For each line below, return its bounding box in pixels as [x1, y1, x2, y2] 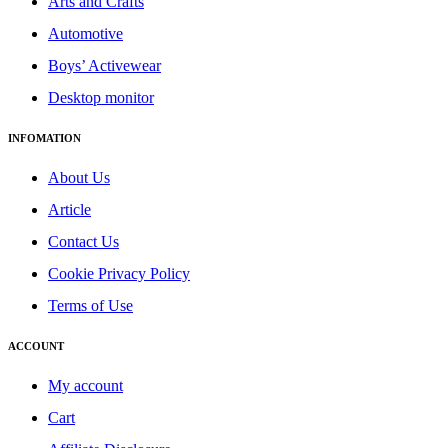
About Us [48, 169, 110, 187]
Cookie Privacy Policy [48, 265, 190, 283]
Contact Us [48, 233, 119, 251]
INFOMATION [8, 132, 81, 145]
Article [48, 201, 91, 219]
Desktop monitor [48, 89, 154, 107]
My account [48, 377, 123, 395]
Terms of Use [48, 297, 133, 315]
